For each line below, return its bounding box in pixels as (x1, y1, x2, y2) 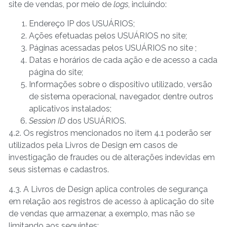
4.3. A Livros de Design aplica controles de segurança (9, 184, 208, 194)
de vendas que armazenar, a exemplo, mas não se (9, 208, 195, 218)
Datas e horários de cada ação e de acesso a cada (29, 55, 217, 65)
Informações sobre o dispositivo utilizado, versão (29, 80, 212, 90)
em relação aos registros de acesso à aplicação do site (9, 196, 214, 206)
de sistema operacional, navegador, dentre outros (29, 92, 213, 102)
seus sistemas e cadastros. (9, 165, 109, 175)
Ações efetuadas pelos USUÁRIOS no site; (29, 31, 189, 41)
